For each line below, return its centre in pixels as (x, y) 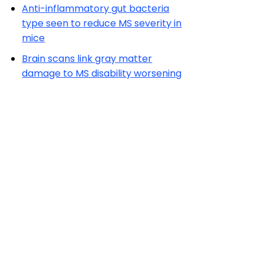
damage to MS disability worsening (102, 73)
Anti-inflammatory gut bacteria (96, 9)
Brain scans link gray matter (87, 59)
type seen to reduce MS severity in (102, 23)
